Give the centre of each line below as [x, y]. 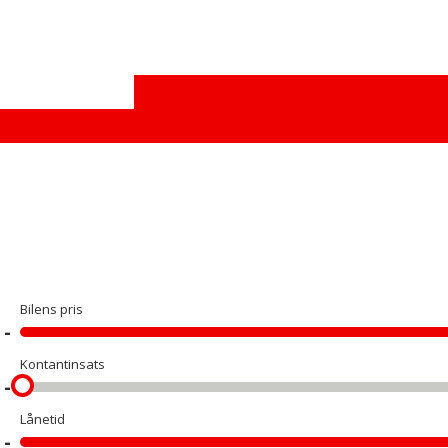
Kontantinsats [62, 364]
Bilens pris [51, 309]
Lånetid [42, 419]
